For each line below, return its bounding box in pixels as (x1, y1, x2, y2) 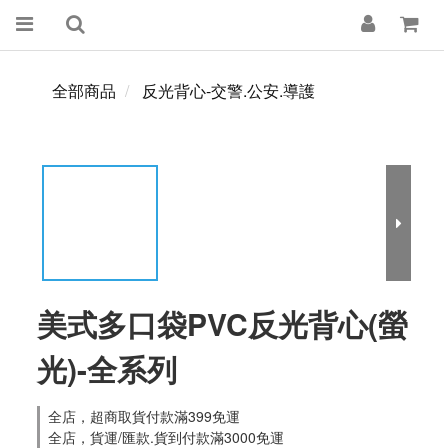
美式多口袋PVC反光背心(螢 (37, 302, 408, 345)
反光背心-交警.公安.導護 (142, 79, 315, 102)
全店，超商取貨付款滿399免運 (48, 406, 240, 426)
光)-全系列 (37, 347, 177, 390)
